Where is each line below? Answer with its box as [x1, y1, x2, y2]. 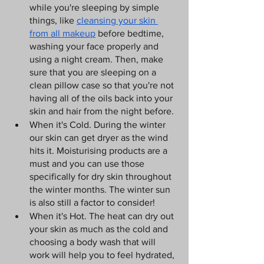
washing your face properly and [29, 41, 161, 51]
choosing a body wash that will [29, 236, 158, 247]
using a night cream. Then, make [29, 54, 166, 64]
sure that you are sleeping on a [29, 67, 159, 77]
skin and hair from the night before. [29, 105, 174, 116]
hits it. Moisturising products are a [29, 145, 170, 156]
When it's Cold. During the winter [29, 119, 168, 130]
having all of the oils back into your [29, 93, 175, 103]
